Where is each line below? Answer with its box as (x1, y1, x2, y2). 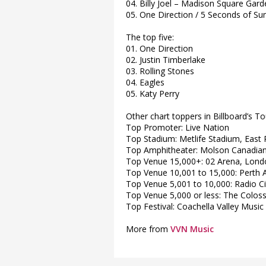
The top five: (126, 31, 174, 43)
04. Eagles (126, 77, 164, 88)
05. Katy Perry (126, 88, 179, 99)
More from (126, 223, 170, 235)
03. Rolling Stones (126, 65, 194, 77)
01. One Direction (126, 43, 193, 54)
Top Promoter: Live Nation (126, 122, 229, 133)
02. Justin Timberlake (126, 54, 205, 65)
